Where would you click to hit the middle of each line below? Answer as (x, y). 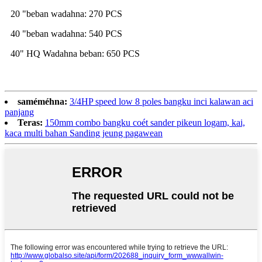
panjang (19, 112)
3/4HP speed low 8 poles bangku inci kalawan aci (161, 102)
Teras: (30, 123)
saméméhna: (42, 102)
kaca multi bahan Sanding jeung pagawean (84, 133)
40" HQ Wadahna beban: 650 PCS (75, 54)
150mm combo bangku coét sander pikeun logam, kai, (145, 123)
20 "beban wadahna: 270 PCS (66, 14)
